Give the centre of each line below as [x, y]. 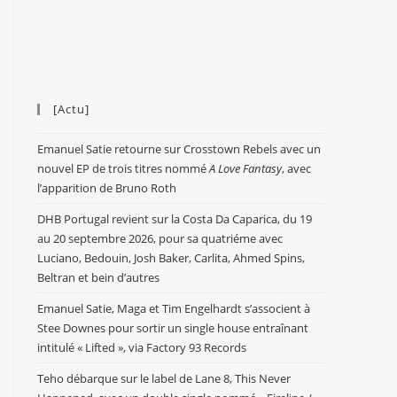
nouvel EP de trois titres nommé [123, 168]
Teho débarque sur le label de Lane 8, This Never [164, 378]
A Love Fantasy [245, 168]
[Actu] [71, 109]
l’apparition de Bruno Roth [107, 188]
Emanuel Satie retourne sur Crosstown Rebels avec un [179, 149]
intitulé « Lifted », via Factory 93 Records [142, 347]
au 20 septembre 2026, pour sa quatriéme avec [160, 238]
